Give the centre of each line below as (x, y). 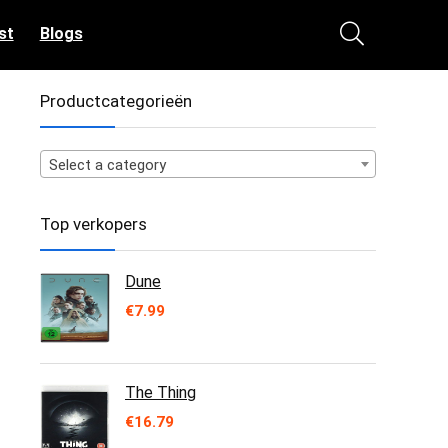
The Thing (160, 392)
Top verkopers (93, 224)
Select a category (107, 165)
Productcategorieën (116, 101)
